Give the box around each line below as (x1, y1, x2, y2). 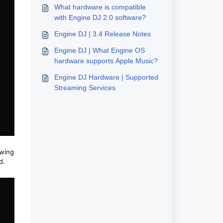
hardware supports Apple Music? (54, 57, 158, 65)
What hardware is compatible (54, 3, 146, 11)
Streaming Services (54, 84, 115, 92)
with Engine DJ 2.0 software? (54, 13, 146, 21)
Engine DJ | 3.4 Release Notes (54, 30, 151, 38)
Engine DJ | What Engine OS (54, 46, 145, 54)
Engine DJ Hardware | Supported (54, 73, 158, 81)
